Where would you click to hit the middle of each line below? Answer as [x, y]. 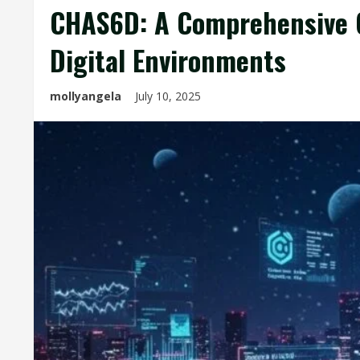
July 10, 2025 [170, 96]
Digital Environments [168, 60]
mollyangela [86, 96]
